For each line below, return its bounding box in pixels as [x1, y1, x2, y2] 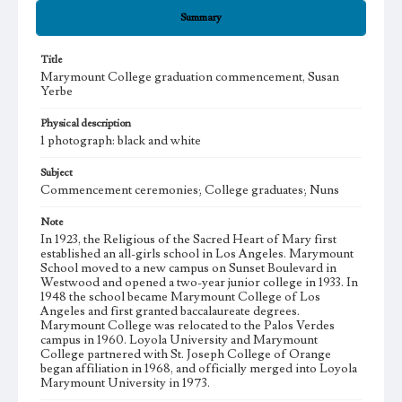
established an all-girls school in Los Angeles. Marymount [40, 246, 354, 262]
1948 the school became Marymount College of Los [40, 289, 320, 305]
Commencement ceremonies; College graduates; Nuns [40, 182, 339, 198]
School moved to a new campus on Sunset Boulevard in [40, 260, 336, 276]
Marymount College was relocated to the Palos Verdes [40, 318, 335, 334]
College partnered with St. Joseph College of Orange [40, 346, 331, 363]
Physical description [40, 117, 131, 130]
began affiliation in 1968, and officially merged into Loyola [40, 361, 357, 377]
